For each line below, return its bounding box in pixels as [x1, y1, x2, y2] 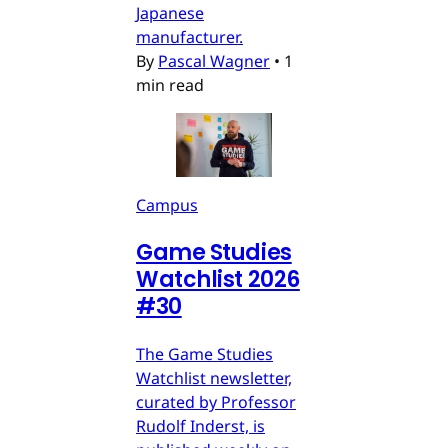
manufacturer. [136, 26, 243, 49]
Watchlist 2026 [136, 264, 300, 296]
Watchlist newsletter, [136, 367, 292, 390]
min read [136, 74, 204, 97]
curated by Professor [136, 391, 296, 414]
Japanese [136, 2, 204, 25]
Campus [136, 194, 198, 217]
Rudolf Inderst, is [136, 415, 265, 438]
